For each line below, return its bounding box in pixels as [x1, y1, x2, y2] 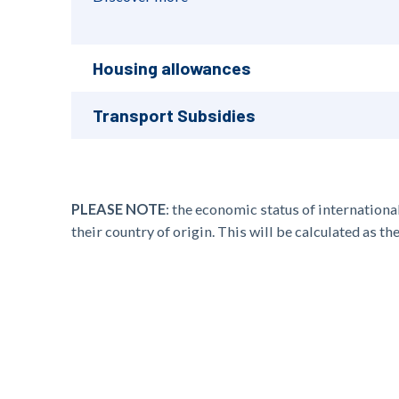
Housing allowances [93, 57, 251, 78]
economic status [195, 200, 299, 217]
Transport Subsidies [93, 104, 256, 126]
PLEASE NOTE [71, 200, 166, 217]
